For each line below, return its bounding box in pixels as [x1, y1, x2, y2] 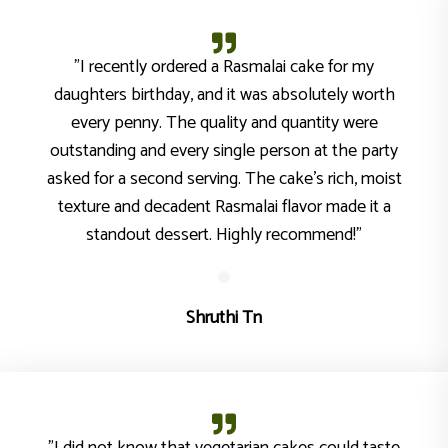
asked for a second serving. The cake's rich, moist [46, 164, 402, 194]
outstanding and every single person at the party [50, 136, 398, 166]
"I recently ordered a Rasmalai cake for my [74, 52, 374, 82]
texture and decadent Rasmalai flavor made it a [57, 192, 391, 222]
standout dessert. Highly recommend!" [86, 220, 362, 250]
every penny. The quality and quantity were [70, 108, 378, 138]
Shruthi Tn [186, 303, 262, 333]
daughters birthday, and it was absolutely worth [53, 80, 395, 110]
